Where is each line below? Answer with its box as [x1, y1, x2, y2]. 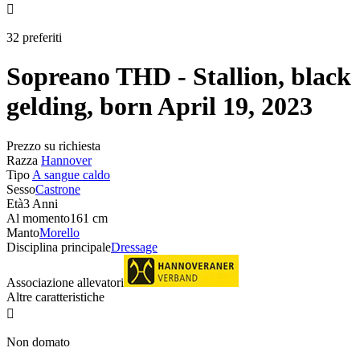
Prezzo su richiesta [6, 138, 100, 153]
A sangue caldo [32, 167, 110, 182]
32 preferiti [6, 30, 62, 44]
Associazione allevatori [6, 275, 124, 289]
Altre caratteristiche [6, 289, 104, 304]
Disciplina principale [6, 239, 111, 254]
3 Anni [23, 196, 58, 211]
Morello [39, 225, 80, 239]
